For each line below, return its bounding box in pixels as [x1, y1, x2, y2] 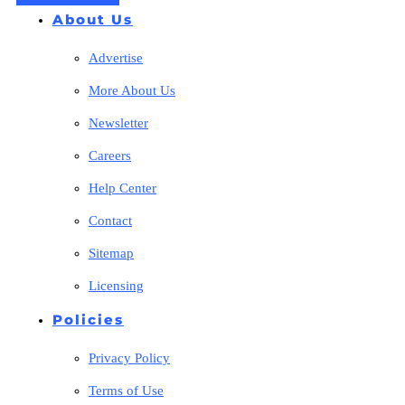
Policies [52, 310, 124, 328]
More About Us [89, 82, 175, 98]
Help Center [89, 180, 156, 195]
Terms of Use [89, 382, 164, 398]
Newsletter [89, 115, 148, 130]
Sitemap [89, 245, 134, 260]
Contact [89, 212, 132, 228]
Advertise [89, 50, 143, 65]
